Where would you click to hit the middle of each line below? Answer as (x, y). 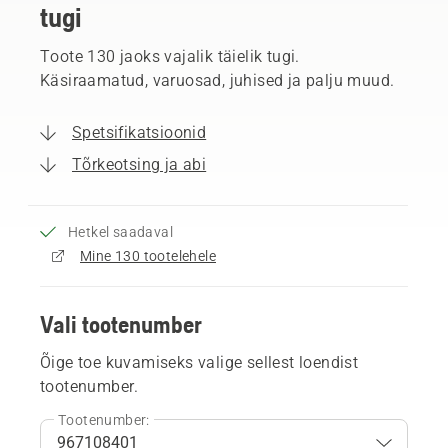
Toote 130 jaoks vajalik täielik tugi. (170, 56)
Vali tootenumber (121, 324)
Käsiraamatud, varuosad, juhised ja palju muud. (217, 80)
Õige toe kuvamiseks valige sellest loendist (199, 362)
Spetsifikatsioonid (139, 132)
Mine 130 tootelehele (148, 255)
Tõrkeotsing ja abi (139, 164)
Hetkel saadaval (120, 231)
